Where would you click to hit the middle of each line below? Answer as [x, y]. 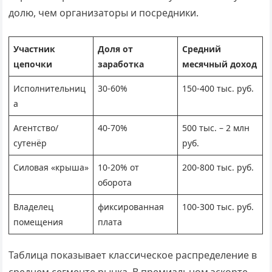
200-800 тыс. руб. [218, 167]
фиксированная [131, 207]
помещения [39, 222]
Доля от [116, 49]
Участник [35, 49]
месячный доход [220, 64]
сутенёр [30, 143]
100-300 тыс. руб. [218, 207]
